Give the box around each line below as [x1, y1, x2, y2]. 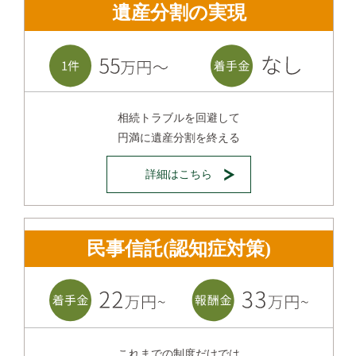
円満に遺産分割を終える [118, 131, 240, 144]
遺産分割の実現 [111, 2, 246, 23]
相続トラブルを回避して [118, 111, 240, 124]
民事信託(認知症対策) [87, 238, 271, 259]
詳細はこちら [145, 168, 212, 180]
